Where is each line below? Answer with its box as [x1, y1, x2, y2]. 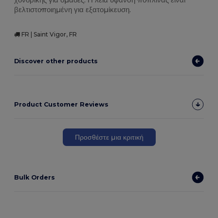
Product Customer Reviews [14, 101, 109, 109]
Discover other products [14, 57, 98, 65]
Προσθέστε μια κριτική [74, 132, 144, 142]
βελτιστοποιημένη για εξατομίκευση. [14, 5, 131, 15]
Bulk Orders [14, 174, 55, 182]
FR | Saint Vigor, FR [20, 31, 77, 38]
